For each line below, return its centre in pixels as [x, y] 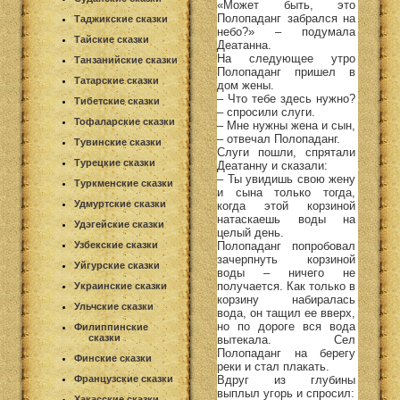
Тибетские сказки [117, 101]
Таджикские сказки [121, 19]
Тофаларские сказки [125, 121]
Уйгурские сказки [117, 265]
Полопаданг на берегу [286, 353]
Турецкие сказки [115, 162]
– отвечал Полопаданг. [279, 138]
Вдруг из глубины [286, 379]
